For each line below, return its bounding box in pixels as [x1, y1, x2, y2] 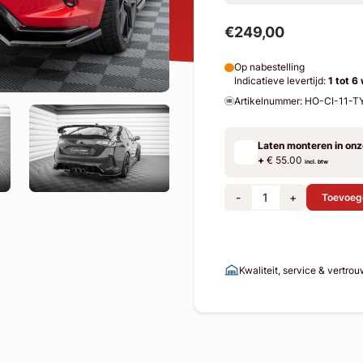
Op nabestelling [233, 61, 305, 74]
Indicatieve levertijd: [233, 75, 328, 88]
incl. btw [305, 157, 329, 165]
